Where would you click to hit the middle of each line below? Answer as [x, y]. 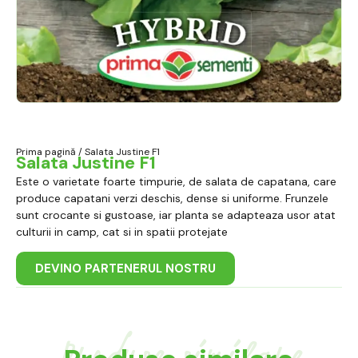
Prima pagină [46, 152]
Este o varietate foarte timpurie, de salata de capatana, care [176, 181]
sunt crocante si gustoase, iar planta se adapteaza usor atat [176, 215]
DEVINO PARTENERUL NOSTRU [125, 269]
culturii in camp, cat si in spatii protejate [122, 232]
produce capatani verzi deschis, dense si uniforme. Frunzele [172, 198]
